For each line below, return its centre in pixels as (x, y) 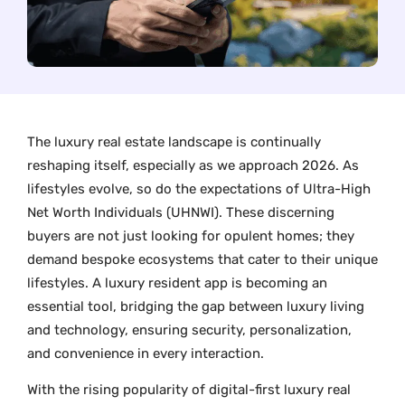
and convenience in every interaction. (146, 353)
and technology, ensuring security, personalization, (189, 330)
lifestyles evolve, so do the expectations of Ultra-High (199, 188)
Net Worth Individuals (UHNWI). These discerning (181, 212)
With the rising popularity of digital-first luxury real (189, 389)
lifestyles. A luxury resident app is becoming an (177, 283)
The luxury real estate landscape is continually (174, 141)
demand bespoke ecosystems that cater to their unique (202, 259)
